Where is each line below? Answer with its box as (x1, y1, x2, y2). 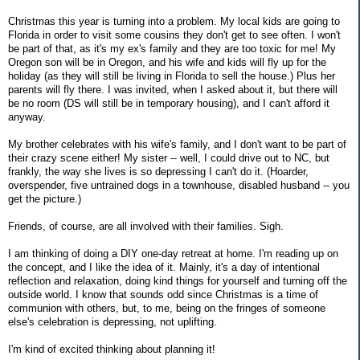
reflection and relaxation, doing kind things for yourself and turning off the (8, 275, 347, 288)
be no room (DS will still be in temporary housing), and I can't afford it (8, 97, 329, 110)
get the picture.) (8, 193, 81, 206)
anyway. (8, 111, 46, 124)
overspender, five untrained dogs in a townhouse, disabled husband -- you (8, 179, 350, 192)
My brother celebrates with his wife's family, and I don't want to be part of (8, 138, 346, 151)
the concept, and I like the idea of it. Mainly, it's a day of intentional (8, 261, 320, 274)
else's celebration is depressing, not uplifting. (8, 316, 217, 329)
